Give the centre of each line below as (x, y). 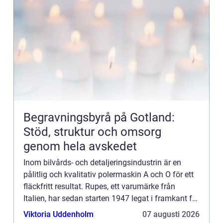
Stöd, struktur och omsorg (92, 132)
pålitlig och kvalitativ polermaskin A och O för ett (109, 175)
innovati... (41, 211)
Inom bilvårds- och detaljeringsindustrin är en (102, 163)
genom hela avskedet (80, 147)
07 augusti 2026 (171, 215)
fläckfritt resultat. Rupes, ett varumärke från (99, 187)
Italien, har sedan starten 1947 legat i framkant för (111, 199)
